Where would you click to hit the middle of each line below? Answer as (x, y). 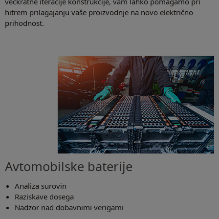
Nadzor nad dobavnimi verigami (69, 208)
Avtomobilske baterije (69, 166)
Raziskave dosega (44, 197)
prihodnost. (24, 23)
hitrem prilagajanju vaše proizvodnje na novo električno (99, 12)
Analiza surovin (41, 186)
